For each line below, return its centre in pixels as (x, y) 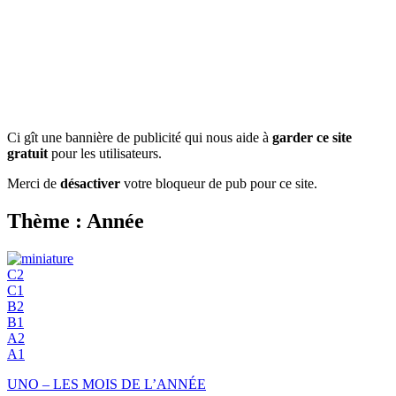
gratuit (27, 153)
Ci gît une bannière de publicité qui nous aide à (140, 137)
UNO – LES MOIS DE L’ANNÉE (107, 384)
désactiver (90, 183)
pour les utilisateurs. (105, 153)
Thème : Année (76, 221)
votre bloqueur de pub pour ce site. (219, 183)
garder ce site (312, 137)
